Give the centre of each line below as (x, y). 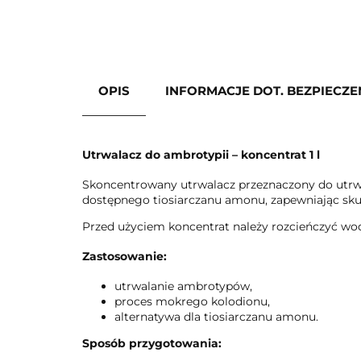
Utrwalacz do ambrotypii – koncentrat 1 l (201, 155)
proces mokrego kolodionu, (192, 301)
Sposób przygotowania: (152, 343)
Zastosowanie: (124, 256)
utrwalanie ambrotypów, (183, 286)
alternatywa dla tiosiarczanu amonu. (216, 317)
